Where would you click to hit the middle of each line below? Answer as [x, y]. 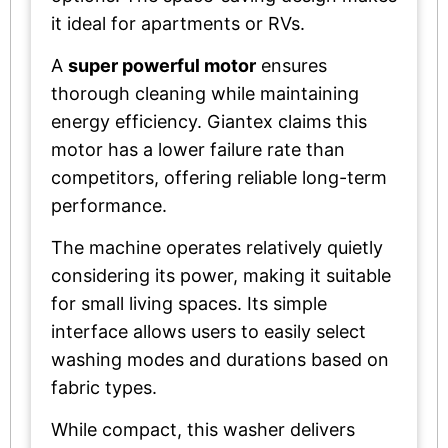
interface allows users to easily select [208, 331]
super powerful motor [162, 65]
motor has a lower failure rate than [198, 149]
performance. [109, 205]
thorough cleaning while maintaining [205, 93]
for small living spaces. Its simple [189, 303]
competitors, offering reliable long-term [219, 177]
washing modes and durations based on [220, 359]
